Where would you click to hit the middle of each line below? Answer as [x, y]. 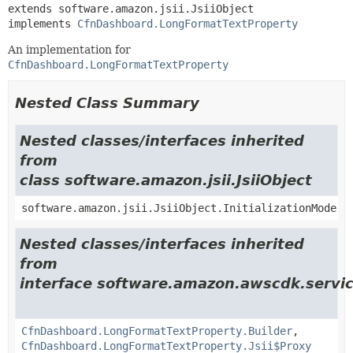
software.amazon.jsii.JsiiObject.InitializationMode [179, 208]
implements [43, 23]
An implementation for [69, 49]
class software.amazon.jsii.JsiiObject [166, 180]
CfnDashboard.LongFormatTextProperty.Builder [157, 331]
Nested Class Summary [107, 102]
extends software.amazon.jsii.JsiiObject [131, 8]
